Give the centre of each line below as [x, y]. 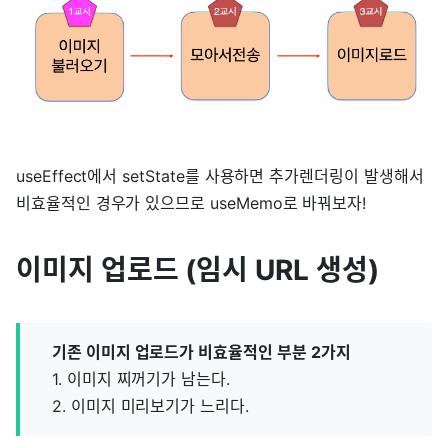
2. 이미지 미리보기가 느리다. [150, 406]
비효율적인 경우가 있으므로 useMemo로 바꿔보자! [191, 203]
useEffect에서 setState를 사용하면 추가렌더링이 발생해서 [220, 176]
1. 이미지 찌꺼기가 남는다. [141, 379]
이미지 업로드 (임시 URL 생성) [197, 270]
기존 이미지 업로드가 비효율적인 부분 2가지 [201, 352]
